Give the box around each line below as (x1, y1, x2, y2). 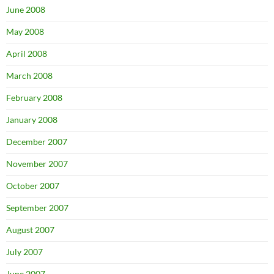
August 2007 (6, 224, 54, 235)
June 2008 (6, 4, 45, 15)
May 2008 (6, 26, 44, 37)
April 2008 (6, 48, 47, 59)
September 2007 (6, 202, 68, 213)
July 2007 (6, 246, 43, 257)
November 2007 (6, 158, 68, 169)
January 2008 (6, 114, 57, 125)
